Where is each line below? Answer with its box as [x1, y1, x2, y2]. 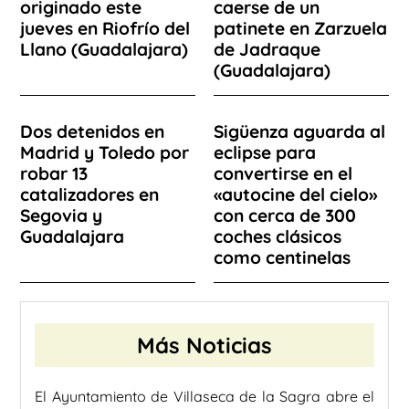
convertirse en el [214, 162, 352, 184]
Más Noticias [137, 330, 272, 359]
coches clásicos [214, 225, 341, 247]
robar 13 [20, 162, 88, 184]
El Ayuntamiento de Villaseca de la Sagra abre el [35, 386, 374, 405]
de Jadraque [214, 37, 320, 60]
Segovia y [20, 204, 102, 226]
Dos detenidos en [20, 120, 164, 142]
